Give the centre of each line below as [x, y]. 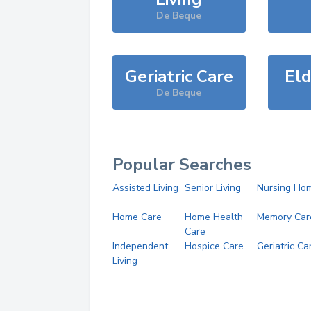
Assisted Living [145, 188]
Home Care [137, 217]
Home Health [213, 217]
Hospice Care [214, 246]
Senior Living [212, 188]
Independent [140, 246]
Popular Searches [182, 165]
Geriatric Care [179, 76]
